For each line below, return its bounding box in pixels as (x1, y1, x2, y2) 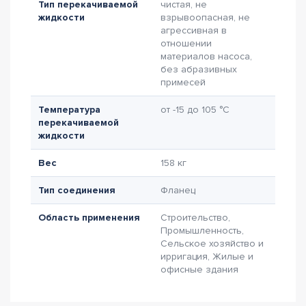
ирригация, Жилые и (161, 251, 253, 262)
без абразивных (161, 64, 237, 75)
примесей (161, 76, 206, 88)
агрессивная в (161, 25, 227, 36)
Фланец (161, 184, 195, 196)
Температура (38, 104, 100, 115)
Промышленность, (161, 225, 244, 236)
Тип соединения (38, 184, 115, 196)
